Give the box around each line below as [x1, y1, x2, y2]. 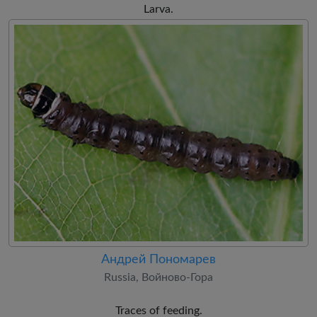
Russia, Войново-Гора [104, 272, 213, 283]
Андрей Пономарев [101, 253, 216, 265]
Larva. [144, 4, 173, 15]
